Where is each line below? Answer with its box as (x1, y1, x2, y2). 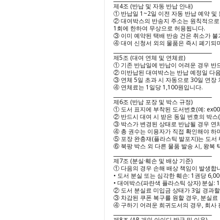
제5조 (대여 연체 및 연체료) (113, 54, 185, 62)
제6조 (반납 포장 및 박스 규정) (113, 98, 192, 106)
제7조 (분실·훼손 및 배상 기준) (113, 157, 192, 165)
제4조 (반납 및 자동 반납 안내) (113, 2, 192, 10)
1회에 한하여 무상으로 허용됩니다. (113, 24, 205, 32)
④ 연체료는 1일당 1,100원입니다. (113, 83, 203, 91)
